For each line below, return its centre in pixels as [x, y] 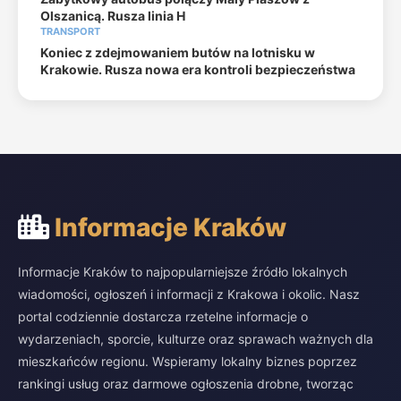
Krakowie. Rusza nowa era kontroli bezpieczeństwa [198, 69]
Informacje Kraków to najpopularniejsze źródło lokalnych [183, 272]
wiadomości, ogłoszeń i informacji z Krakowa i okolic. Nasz [189, 294]
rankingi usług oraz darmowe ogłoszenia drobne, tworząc [186, 384]
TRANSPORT [70, 31]
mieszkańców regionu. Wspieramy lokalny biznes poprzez [188, 361]
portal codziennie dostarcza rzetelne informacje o [163, 316]
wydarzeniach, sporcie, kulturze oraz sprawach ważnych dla [196, 339]
